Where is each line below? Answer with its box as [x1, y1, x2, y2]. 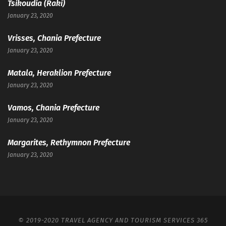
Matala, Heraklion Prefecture [8, 68, 111, 78]
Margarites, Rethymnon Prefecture [8, 138, 130, 147]
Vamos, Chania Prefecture [8, 103, 99, 112]
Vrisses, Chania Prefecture [8, 33, 101, 43]
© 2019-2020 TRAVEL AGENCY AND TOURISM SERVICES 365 [18, 216, 208, 224]
